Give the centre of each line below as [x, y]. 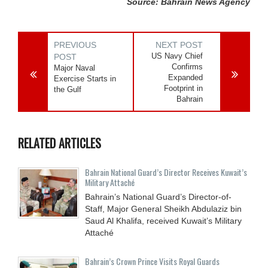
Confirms [188, 66]
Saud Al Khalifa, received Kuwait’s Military [163, 220]
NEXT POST [179, 45]
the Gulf [68, 89]
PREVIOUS [75, 45]
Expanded [186, 77]
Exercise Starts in [85, 78]
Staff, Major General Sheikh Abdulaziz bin [163, 208]
